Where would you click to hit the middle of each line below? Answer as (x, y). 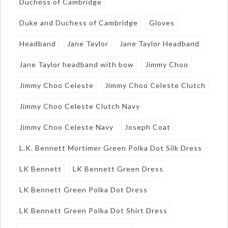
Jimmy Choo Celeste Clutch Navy (80, 106)
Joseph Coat (148, 127)
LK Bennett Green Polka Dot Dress (84, 189)
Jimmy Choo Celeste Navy (67, 127)
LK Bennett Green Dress (118, 168)
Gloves (162, 22)
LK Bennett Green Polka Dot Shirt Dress (94, 210)
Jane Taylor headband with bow (77, 64)
